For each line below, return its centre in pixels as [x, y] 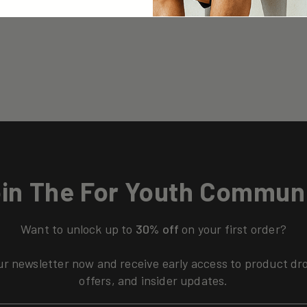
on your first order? [234, 229]
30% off [157, 229]
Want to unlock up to [77, 229]
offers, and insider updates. [153, 280]
